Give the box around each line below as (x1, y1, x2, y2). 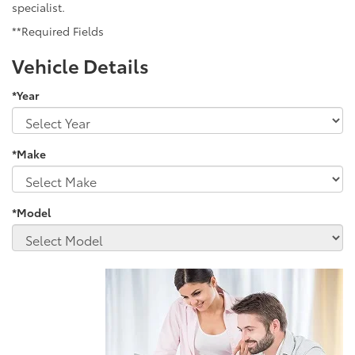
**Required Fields (12, 22, 104, 39)
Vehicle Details (12, 51, 149, 78)
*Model (12, 204, 51, 220)
